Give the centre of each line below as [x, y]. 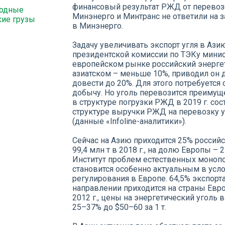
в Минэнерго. [98, 26]
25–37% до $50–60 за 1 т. [119, 207]
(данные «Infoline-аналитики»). [129, 121]
